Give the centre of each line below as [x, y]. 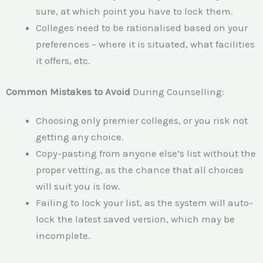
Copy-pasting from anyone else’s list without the [146, 153]
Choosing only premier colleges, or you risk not [142, 120]
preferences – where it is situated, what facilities [145, 44]
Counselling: [195, 92]
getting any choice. [81, 136]
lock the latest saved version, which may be [135, 219]
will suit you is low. [79, 186]
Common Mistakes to [55, 92]
